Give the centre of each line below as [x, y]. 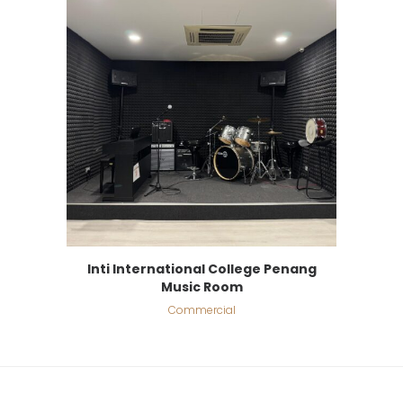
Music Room [201, 287]
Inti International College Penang [201, 269]
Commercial [201, 310]
